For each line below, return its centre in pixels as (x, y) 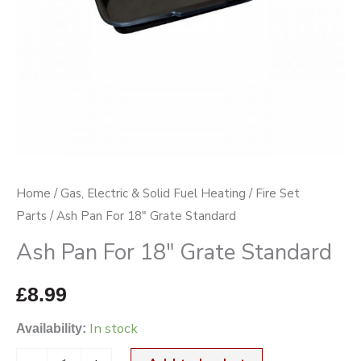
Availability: (51, 328)
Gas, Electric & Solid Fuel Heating (153, 193)
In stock (114, 329)
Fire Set (278, 193)
